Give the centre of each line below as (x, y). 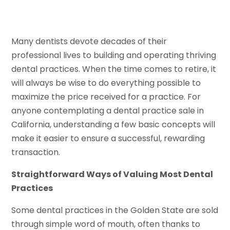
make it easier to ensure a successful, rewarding (108, 138)
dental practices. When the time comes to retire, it (114, 69)
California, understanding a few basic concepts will (113, 124)
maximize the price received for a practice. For (106, 97)
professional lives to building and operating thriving (114, 55)
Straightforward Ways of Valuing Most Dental (112, 174)
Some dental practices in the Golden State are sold (115, 210)
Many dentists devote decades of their (89, 41)
